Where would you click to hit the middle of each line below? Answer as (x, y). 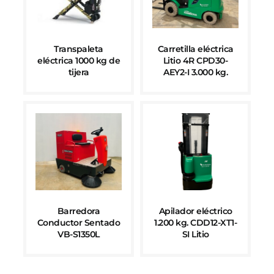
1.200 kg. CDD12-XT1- (195, 222)
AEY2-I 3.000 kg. (195, 72)
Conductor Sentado (79, 222)
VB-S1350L (79, 234)
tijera (79, 72)
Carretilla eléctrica (195, 49)
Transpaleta (79, 49)
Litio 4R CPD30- (195, 61)
